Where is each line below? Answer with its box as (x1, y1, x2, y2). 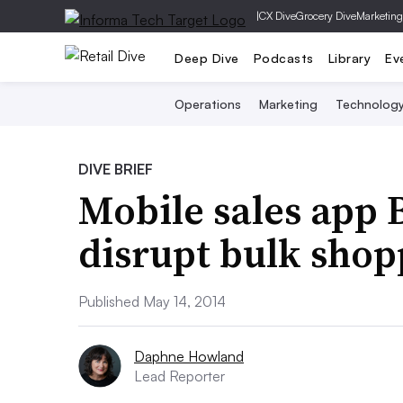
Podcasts (253, 49, 314, 66)
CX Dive (259, 9, 296, 22)
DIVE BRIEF (78, 160, 153, 178)
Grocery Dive (296, 9, 356, 22)
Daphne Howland (134, 347, 244, 365)
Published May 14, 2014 (78, 292, 226, 310)
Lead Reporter (134, 367, 225, 385)
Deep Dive (175, 49, 239, 66)
